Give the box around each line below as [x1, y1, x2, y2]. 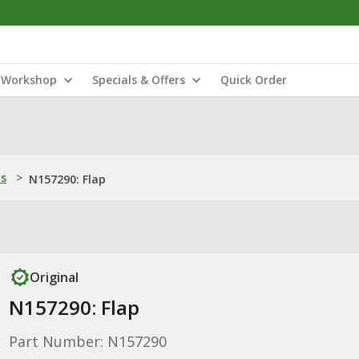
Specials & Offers [92, 72, 185, 87]
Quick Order [220, 72, 287, 87]
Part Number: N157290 [8, 332, 167, 351]
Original [29, 268, 79, 286]
